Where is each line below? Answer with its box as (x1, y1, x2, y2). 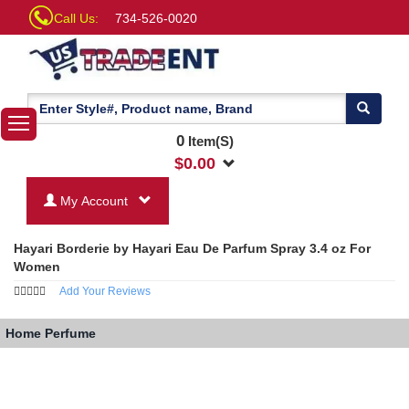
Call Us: (54, 11, 99, 26)
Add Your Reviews (59, 284, 151, 298)
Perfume (45, 326, 96, 341)
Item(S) (184, 132, 234, 149)
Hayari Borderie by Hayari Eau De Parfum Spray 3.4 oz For (14, 240, 371, 256)
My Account (60, 193, 131, 208)
